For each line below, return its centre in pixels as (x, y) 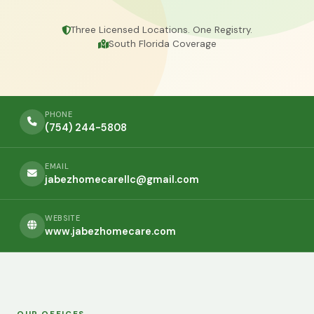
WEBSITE (63, 218)
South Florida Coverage (162, 44)
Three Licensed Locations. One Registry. (162, 30)
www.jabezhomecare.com (110, 231)
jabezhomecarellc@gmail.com (122, 179)
